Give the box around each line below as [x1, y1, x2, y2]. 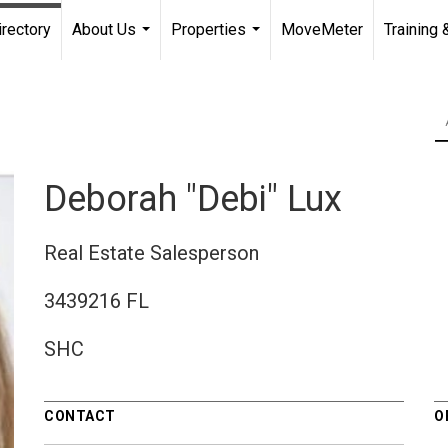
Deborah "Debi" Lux [44, 177, 342, 220]
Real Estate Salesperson [44, 240, 259, 265]
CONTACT [44, 407, 116, 424]
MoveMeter [281, 20, 363, 39]
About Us [72, 20, 136, 39]
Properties [171, 20, 246, 39]
